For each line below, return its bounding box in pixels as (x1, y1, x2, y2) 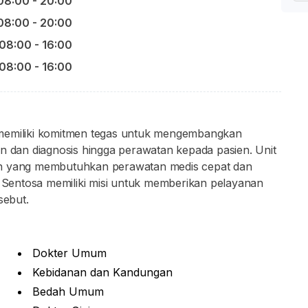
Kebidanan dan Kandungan (32, 265, 173, 279)
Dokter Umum (32, 246, 107, 260)
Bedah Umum (32, 285, 104, 298)
